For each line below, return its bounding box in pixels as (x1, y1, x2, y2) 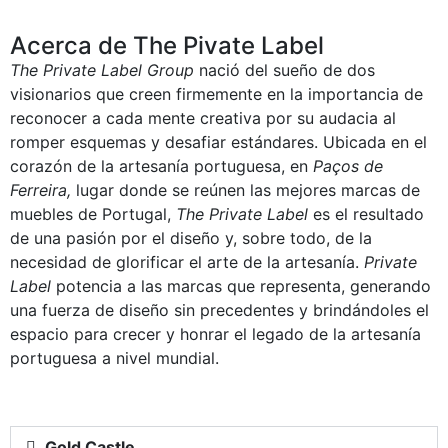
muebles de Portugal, (10, 204, 171, 224)
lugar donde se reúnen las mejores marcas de (71, 180, 420, 200)
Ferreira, (10, 180, 71, 200)
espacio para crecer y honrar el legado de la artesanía (10, 324, 421, 344)
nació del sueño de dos (194, 60, 375, 80)
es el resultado (308, 204, 424, 224)
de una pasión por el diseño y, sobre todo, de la (10, 228, 372, 248)
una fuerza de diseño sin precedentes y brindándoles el (10, 300, 429, 320)
